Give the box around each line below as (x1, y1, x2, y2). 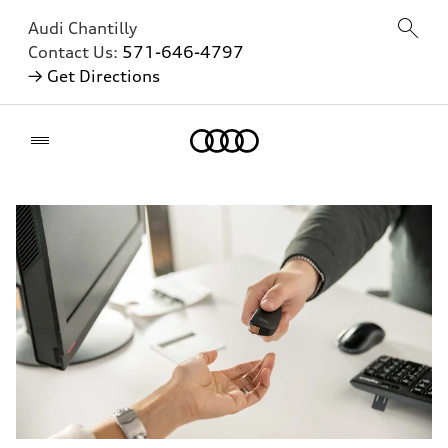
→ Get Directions (28, 66, 160, 86)
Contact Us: (28, 42, 122, 62)
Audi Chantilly (28, 18, 137, 38)
